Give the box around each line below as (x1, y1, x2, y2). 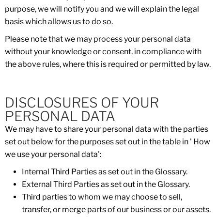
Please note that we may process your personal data (5, 34, 191, 44)
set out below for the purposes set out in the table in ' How (5, 137, 210, 146)
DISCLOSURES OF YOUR (5, 94, 159, 111)
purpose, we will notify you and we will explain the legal (5, 4, 199, 14)
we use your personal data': (5, 150, 101, 159)
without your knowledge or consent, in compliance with (5, 47, 201, 56)
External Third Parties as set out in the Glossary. (22, 180, 190, 189)
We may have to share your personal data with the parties (5, 124, 208, 134)
